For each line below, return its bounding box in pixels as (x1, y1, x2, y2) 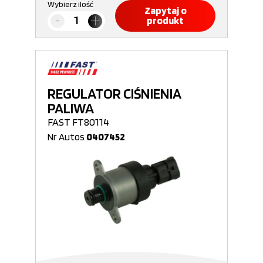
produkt (147, 15, 184, 26)
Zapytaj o (144, 5, 187, 16)
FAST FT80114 (48, 116, 109, 128)
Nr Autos (48, 131, 86, 143)
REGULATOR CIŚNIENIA (48, 85, 181, 102)
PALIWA (48, 99, 94, 117)
